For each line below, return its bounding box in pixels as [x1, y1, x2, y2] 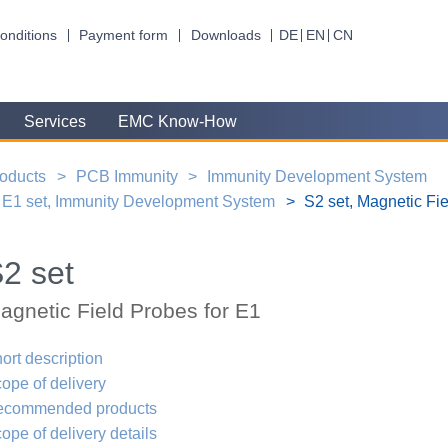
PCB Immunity [75, 167, 178, 185]
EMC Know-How [118, 113, 238, 131]
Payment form [79, 27, 169, 43]
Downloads [190, 27, 261, 43]
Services [23, 113, 86, 131]
